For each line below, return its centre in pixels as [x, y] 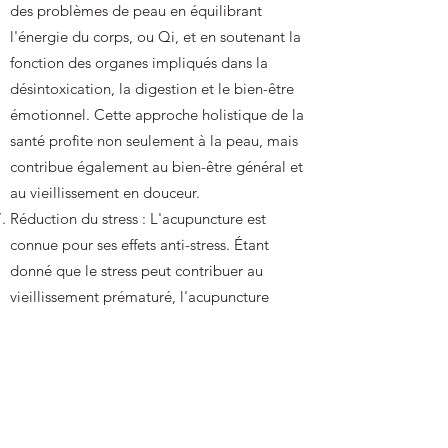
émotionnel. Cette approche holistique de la [157, 114]
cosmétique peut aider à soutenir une [133, 322]
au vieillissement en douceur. [105, 192]
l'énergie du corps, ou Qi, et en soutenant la [155, 36]
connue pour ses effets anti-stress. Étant [139, 244]
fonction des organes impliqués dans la [139, 62]
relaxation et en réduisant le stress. [124, 374]
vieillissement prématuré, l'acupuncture [139, 296]
